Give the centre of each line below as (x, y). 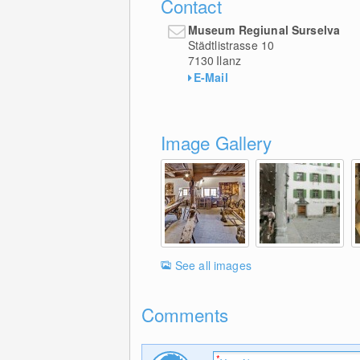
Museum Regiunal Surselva (264, 29)
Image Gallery (216, 142)
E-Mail (211, 77)
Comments (184, 314)
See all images (213, 265)
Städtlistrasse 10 (231, 45)
